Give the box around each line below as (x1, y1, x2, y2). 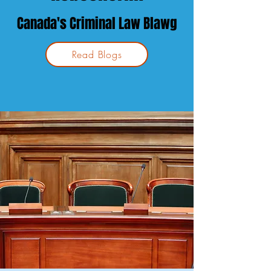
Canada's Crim (16, 13, 95, 34)
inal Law (94, 13, 140, 34)
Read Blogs (71, 48, 122, 61)
